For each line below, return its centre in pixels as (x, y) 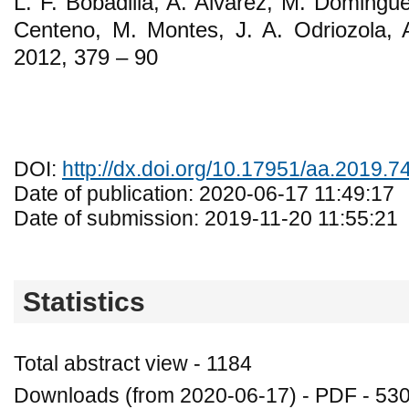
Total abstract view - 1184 (133, 363)
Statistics (84, 301)
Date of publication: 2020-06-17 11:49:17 (204, 194)
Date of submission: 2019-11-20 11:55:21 (206, 218)
